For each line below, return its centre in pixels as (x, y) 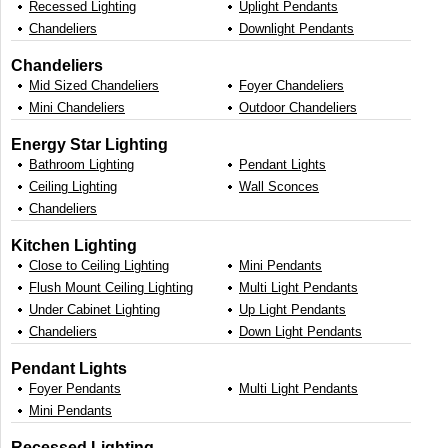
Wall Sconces (279, 187)
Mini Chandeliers (77, 108)
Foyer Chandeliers (291, 86)
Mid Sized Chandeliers (94, 86)
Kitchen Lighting (74, 245)
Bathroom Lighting (81, 165)
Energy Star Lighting (89, 144)
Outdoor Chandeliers (298, 108)
